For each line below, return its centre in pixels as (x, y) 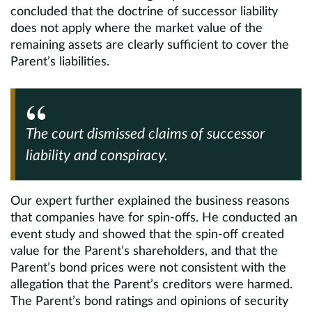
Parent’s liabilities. (60, 62)
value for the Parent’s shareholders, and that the (144, 251)
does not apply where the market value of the (136, 29)
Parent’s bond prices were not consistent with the (148, 268)
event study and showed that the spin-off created (147, 235)
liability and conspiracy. (97, 156)
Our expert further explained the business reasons (150, 201)
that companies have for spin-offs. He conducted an (154, 218)
